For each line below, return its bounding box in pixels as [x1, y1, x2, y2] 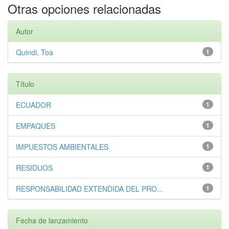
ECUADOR [16, 100, 51, 110]
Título [16, 79, 34, 89]
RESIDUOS [16, 163, 53, 173]
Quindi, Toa [16, 47, 53, 57]
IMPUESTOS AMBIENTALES [16, 142, 108, 152]
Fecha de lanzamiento [16, 215, 88, 225]
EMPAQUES [16, 121, 55, 131]
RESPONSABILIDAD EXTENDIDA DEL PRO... [16, 184, 163, 194]
